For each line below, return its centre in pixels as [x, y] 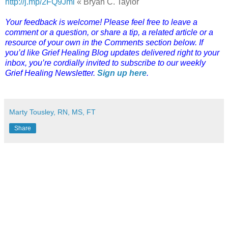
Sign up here [122, 73]
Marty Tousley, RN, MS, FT [52, 112]
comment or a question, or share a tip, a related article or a [109, 32]
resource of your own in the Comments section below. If [104, 42]
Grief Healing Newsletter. [51, 73]
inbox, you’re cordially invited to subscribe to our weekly [105, 63]
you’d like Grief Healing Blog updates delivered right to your [112, 52]
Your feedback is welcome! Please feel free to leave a [101, 22]
